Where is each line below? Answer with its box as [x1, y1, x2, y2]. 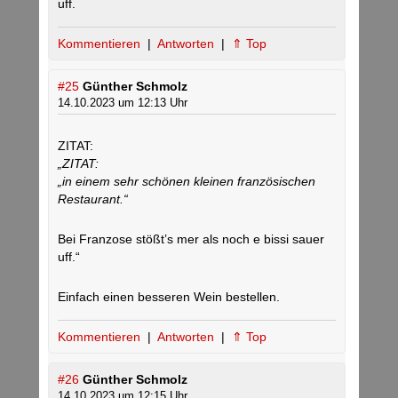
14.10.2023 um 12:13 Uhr [58, 96, 187, 110]
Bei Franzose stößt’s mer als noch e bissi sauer [58, 232, 324, 247]
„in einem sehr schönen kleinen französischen [58, 174, 315, 189]
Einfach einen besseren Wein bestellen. [58, 290, 280, 305]
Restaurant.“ [58, 192, 128, 207]
